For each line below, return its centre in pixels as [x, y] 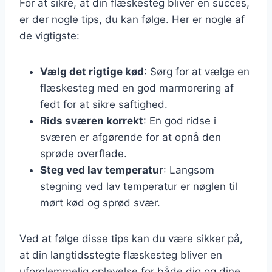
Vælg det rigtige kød [92, 71]
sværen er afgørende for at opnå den [131, 137]
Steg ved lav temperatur [102, 170]
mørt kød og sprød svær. [100, 202]
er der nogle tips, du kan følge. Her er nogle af [132, 19]
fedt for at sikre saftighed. [104, 104]
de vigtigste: [49, 36]
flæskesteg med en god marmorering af [137, 88]
